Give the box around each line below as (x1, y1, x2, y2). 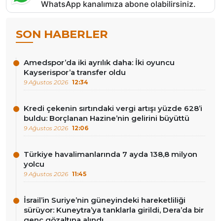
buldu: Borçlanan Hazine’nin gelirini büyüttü (24, 113, 189, 123)
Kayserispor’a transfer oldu (24, 67, 126, 77)
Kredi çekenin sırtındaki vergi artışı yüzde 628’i (24, 103, 202, 113)
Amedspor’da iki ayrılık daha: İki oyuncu (24, 57, 175, 67)
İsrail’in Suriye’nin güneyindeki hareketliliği (24, 195, 185, 205)
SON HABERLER (16, 27, 108, 41)
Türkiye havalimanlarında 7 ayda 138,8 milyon (24, 149, 197, 159)
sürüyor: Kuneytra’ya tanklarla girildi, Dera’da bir (24, 205, 204, 215)
